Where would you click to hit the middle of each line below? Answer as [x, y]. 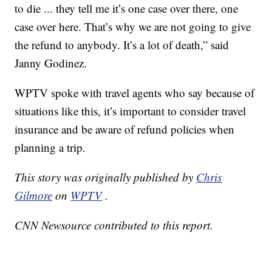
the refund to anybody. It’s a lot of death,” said [122, 45]
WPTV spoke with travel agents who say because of [135, 93]
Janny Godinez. [51, 63]
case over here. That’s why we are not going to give [133, 27]
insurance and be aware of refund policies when [125, 129]
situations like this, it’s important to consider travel [131, 111]
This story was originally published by [106, 177]
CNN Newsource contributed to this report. [114, 225]
